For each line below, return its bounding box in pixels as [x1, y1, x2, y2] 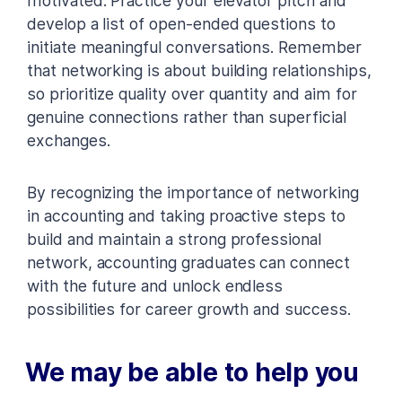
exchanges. [27, 130, 110, 150]
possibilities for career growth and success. [27, 299, 351, 319]
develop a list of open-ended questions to [27, 13, 336, 33]
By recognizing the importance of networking [27, 182, 359, 202]
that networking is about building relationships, [27, 60, 371, 80]
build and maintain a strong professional [27, 229, 321, 249]
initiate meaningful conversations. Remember [27, 37, 362, 57]
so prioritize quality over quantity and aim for [27, 83, 357, 103]
